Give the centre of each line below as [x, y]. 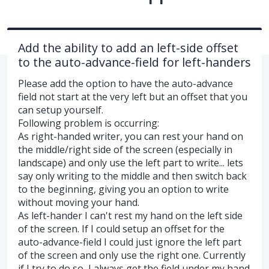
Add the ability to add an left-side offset [128, 47]
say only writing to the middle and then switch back [132, 176]
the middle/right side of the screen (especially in [125, 149]
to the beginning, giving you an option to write [123, 189]
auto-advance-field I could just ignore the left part [130, 242]
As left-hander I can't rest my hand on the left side [130, 215]
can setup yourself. [61, 110]
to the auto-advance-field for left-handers [134, 62]
